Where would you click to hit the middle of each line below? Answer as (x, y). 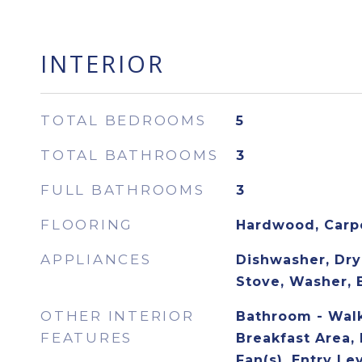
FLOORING (87, 225)
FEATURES (86, 338)
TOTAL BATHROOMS (130, 155)
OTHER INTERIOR (118, 316)
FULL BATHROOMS (123, 190)
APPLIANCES (96, 259)
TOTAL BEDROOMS (124, 120)
